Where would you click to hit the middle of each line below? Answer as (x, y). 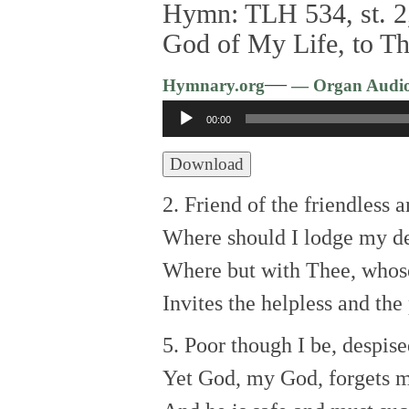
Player (190, 149)
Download (207, 164)
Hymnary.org (214, 86)
